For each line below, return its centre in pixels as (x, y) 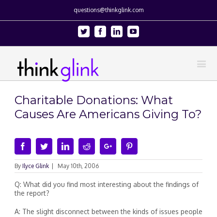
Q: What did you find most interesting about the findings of (107, 184)
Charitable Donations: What (94, 100)
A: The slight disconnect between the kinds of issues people (108, 211)
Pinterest (146, 146)
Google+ (125, 146)
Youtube (147, 31)
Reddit (100, 146)
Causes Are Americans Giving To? (108, 114)
